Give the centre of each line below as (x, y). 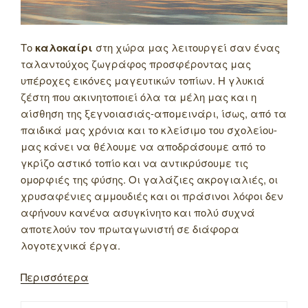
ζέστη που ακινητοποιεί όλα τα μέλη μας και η (139, 96)
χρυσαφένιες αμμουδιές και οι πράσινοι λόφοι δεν (152, 195)
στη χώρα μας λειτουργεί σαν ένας (186, 47)
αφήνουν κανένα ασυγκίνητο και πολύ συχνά (138, 212)
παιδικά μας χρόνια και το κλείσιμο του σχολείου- (149, 129)
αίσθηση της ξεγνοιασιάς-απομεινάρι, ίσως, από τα (154, 113)
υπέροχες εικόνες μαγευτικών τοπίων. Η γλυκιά (143, 80)
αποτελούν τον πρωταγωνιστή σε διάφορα (130, 228)
